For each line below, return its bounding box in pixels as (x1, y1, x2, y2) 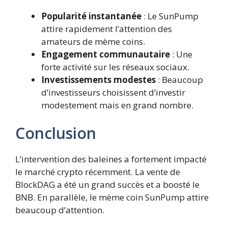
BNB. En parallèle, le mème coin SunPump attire (15, 191, 209, 203)
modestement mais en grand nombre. (41, 99, 193, 111)
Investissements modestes (41, 73, 156, 85)
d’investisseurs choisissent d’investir (41, 86, 185, 98)
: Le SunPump (141, 10, 198, 22)
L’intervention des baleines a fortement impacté (15, 153, 207, 165)
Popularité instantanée (41, 10, 141, 22)
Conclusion (15, 123, 96, 144)
